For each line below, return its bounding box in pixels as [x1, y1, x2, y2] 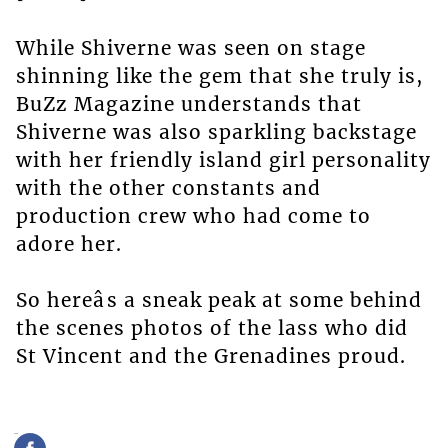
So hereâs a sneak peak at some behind [15, 287, 422, 312]
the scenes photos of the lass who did [15, 315, 408, 340]
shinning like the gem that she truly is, [15, 63, 423, 88]
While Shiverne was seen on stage [15, 35, 366, 60]
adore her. [15, 231, 122, 256]
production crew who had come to [15, 203, 371, 228]
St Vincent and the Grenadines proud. [15, 343, 406, 368]
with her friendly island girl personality [15, 147, 431, 172]
